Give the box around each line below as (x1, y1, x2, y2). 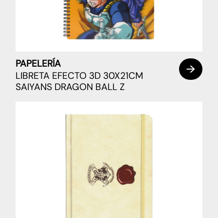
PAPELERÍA (16, 57, 61, 70)
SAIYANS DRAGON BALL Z (16, 81, 125, 93)
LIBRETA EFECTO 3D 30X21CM (16, 70, 143, 82)
